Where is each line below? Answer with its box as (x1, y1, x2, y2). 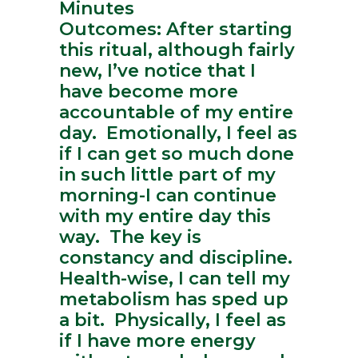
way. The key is (59, 226, 201, 249)
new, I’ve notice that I (59, 60, 256, 82)
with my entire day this (59, 205, 271, 228)
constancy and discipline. (59, 247, 292, 269)
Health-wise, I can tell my (59, 268, 290, 290)
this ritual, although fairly (59, 39, 295, 62)
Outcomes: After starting (59, 18, 292, 41)
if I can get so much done (59, 143, 294, 165)
